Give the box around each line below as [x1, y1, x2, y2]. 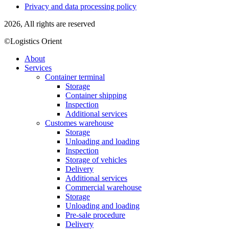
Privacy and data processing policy [25, 2, 136, 11]
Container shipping [65, 90, 127, 100]
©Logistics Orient [4, 36, 62, 45]
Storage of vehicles [65, 155, 127, 164]
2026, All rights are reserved [4, 19, 95, 28]
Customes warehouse [45, 118, 113, 127]
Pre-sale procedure [65, 210, 125, 219]
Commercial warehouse [65, 182, 142, 192]
